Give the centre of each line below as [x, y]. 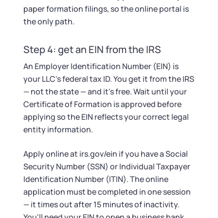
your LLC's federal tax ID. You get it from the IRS [109, 79]
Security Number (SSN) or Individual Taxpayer [107, 166]
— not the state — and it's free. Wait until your [105, 91]
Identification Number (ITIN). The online [96, 179]
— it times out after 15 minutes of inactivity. [101, 204]
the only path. [49, 21]
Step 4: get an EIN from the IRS [92, 49]
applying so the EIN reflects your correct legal [106, 117]
